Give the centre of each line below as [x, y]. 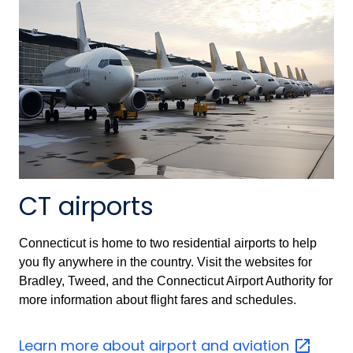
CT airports [86, 206]
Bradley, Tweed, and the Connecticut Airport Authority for [176, 281]
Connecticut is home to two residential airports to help [168, 243]
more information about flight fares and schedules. [158, 299]
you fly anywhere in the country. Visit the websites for [165, 262]
